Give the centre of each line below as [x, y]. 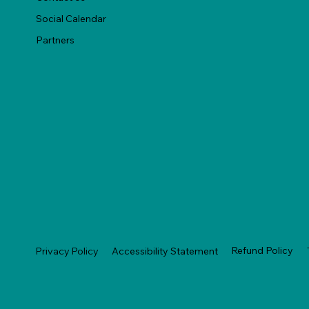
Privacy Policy [68, 251]
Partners [56, 40]
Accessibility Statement [165, 251]
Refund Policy [262, 251]
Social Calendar [71, 18]
